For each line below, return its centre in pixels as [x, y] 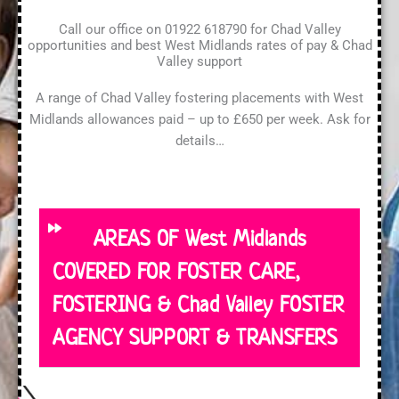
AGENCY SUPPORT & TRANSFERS [195, 337]
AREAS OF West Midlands [199, 238]
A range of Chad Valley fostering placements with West [199, 98]
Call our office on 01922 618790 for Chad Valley [199, 30]
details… [199, 141]
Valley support [199, 62]
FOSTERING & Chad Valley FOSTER [199, 304]
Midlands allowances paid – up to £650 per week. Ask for [199, 120]
